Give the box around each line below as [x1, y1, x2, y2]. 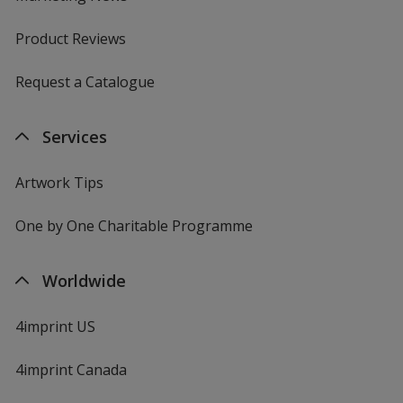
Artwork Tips [14, 172, 103, 193]
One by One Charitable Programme [14, 215, 253, 236]
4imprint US [14, 316, 95, 336]
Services [41, 125, 107, 148]
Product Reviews [14, 28, 126, 49]
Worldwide [41, 269, 126, 291]
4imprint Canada [14, 359, 127, 380]
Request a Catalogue [14, 71, 155, 92]
